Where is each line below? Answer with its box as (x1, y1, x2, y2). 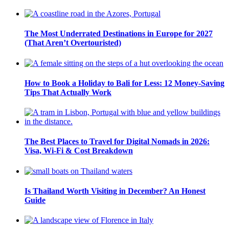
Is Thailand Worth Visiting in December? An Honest (25, 186, 205, 195)
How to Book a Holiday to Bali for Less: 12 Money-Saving (25, 78, 224, 87)
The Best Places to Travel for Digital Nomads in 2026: (25, 137, 210, 146)
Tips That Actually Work (25, 87, 111, 97)
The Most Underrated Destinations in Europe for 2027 (25, 29, 213, 38)
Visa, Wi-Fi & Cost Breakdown (25, 146, 133, 155)
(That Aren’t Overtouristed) (25, 38, 121, 48)
